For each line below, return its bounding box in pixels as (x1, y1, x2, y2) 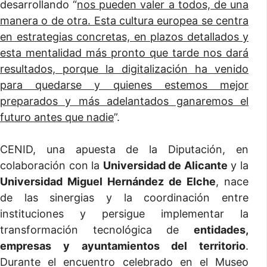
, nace (216, 175, 249, 188)
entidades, (194, 223, 249, 236)
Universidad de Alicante (103, 159, 228, 172)
